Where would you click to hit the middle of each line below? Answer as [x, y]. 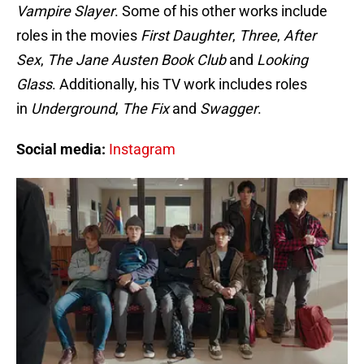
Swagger [229, 109]
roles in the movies [78, 36]
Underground [73, 109]
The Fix [147, 109]
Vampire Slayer [65, 11]
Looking [282, 60]
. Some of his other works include [221, 11]
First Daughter [186, 36]
